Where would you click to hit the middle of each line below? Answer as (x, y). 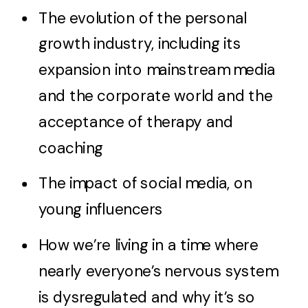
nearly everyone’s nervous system (158, 271)
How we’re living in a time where (148, 245)
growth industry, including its (140, 44)
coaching (71, 148)
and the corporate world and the (156, 96)
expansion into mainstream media (157, 70)
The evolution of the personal (143, 18)
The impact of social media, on (145, 184)
